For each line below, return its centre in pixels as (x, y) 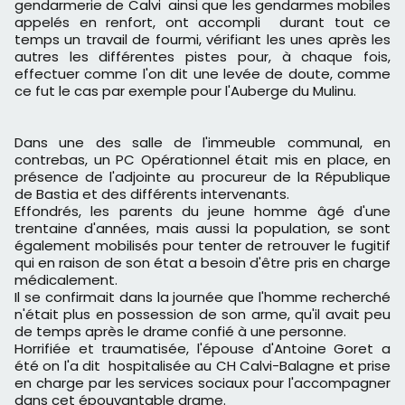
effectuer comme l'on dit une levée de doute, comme (202, 74)
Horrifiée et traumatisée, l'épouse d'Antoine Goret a (202, 349)
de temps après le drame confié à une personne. (180, 332)
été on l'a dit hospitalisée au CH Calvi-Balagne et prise (202, 366)
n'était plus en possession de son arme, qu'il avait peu (202, 315)
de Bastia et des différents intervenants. (152, 194)
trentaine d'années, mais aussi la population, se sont (202, 229)
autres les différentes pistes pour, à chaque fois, (202, 57)
